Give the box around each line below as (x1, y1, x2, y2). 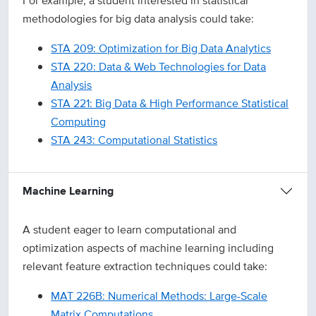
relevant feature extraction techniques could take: (23, 258, 268, 275)
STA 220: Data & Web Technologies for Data (51, 59, 267, 75)
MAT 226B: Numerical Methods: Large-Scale (51, 288, 268, 305)
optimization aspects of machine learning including (23, 240, 274, 257)
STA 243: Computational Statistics (51, 132, 218, 149)
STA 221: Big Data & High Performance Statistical (51, 95, 289, 112)
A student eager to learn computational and (23, 221, 237, 238)
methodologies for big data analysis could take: (23, 11, 255, 28)
